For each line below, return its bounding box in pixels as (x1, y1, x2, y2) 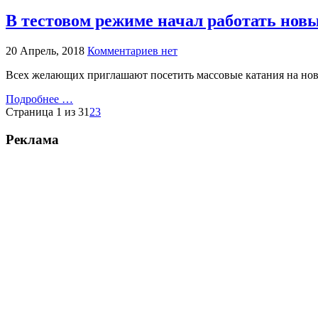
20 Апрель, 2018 (6, 45, 84, 57)
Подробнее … (6, 93, 73, 106)
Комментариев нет (87, 45, 177, 57)
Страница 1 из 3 (6, 106, 84, 119)
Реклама (6, 131, 59, 147)
